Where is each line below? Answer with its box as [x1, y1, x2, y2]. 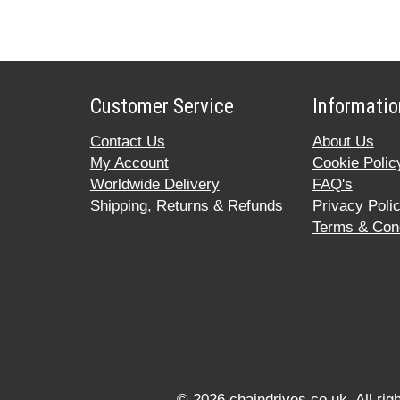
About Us [312, 132, 374, 150]
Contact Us [89, 132, 165, 150]
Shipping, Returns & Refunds [89, 196, 283, 214]
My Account [89, 154, 169, 171]
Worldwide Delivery [89, 175, 220, 193]
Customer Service [89, 94, 234, 119]
